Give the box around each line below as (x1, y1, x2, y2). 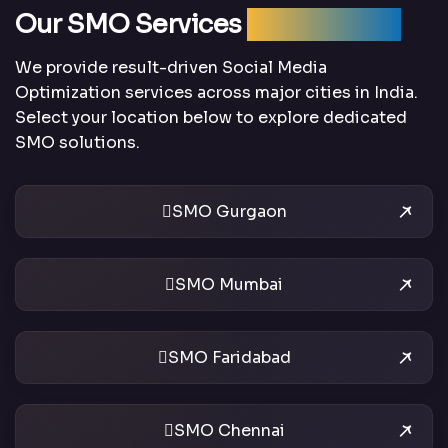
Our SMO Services (15, 8, 248, 42)
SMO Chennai (173, 420, 285, 442)
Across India (247, 8, 401, 42)
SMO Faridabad (167, 347, 291, 369)
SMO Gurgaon (171, 201, 287, 223)
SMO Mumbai (175, 274, 283, 296)
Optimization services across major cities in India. (15, 82, 418, 104)
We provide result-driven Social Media (15, 57, 327, 79)
